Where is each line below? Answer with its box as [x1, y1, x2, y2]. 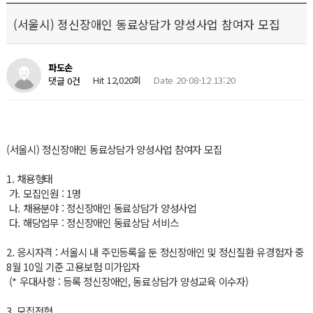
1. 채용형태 [6, 171, 53, 186]
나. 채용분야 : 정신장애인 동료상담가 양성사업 [6, 201, 196, 215]
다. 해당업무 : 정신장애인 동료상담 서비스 [6, 215, 179, 230]
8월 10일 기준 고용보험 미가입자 [6, 259, 140, 274]
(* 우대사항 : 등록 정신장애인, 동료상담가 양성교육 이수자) [6, 274, 249, 289]
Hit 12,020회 [92, 73, 142, 87]
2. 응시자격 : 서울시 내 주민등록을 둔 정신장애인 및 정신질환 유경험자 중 [6, 245, 304, 259]
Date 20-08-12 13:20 [154, 73, 235, 87]
